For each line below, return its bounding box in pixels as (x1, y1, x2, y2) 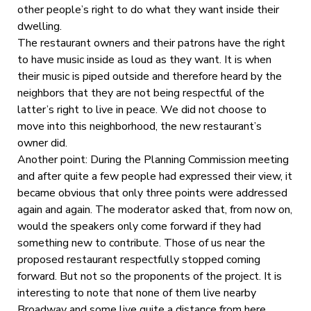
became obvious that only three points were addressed (17, 185, 287, 201)
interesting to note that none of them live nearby (17, 285, 256, 301)
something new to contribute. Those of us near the (17, 235, 265, 251)
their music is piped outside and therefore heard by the (17, 68, 282, 84)
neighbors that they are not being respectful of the (17, 85, 264, 101)
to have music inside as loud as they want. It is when (17, 51, 271, 67)
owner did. (17, 135, 67, 151)
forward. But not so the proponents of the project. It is (17, 268, 282, 284)
